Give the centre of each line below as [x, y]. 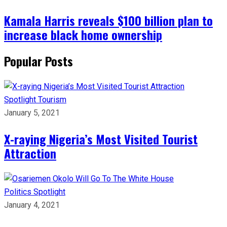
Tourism [52, 99]
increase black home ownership [83, 34]
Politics [19, 192]
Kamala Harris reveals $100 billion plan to [108, 20]
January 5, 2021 [32, 112]
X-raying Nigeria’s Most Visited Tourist [101, 139]
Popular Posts [39, 61]
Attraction [30, 153]
